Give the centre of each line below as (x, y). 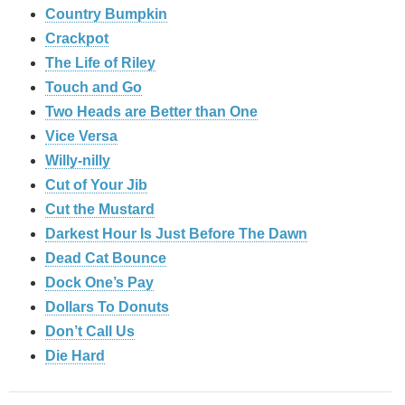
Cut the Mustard (100, 209)
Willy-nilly (78, 160)
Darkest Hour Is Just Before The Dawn (176, 233)
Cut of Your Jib (96, 184)
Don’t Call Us (90, 331)
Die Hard (75, 355)
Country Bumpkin (106, 14)
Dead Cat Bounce (106, 258)
